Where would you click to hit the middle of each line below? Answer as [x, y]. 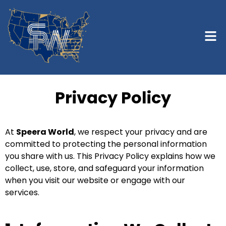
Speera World [45, 132]
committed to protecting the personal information [106, 144]
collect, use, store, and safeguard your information [104, 168]
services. [22, 192]
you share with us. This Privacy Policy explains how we [110, 156]
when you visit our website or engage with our [95, 180]
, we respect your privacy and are [141, 132]
